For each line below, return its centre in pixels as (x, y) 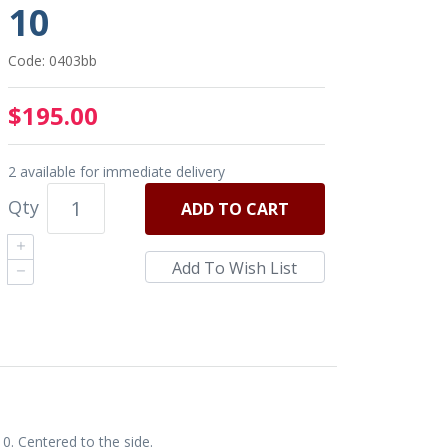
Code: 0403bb (53, 60)
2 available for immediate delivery (117, 171)
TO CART (253, 209)
